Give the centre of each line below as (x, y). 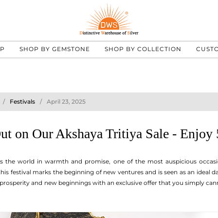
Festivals (22, 101)
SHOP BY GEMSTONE (54, 49)
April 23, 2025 (66, 101)
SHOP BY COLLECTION (143, 49)
